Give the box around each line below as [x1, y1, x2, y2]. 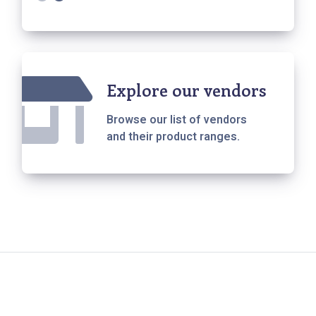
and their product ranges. [107, 128, 240, 146]
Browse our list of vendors [107, 111, 247, 129]
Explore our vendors [107, 79, 266, 102]
